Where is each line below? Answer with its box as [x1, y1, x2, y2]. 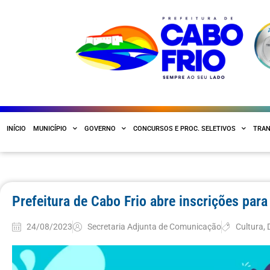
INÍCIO [7, 124, 26, 133]
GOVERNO [84, 124, 116, 133]
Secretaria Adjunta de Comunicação [87, 221, 221, 232]
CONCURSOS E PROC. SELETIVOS [133, 124, 236, 133]
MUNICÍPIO [33, 124, 67, 133]
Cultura [236, 221, 264, 232]
